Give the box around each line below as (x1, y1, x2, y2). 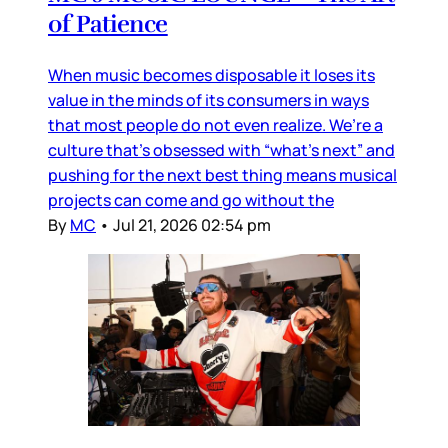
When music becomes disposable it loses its (48, 64, 375, 87)
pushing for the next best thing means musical (48, 164, 397, 187)
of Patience (48, 9, 168, 40)
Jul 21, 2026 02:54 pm (113, 214, 271, 237)
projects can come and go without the (48, 189, 334, 212)
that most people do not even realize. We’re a (48, 114, 383, 137)
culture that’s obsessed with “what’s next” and (48, 139, 395, 162)
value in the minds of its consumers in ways (48, 89, 369, 112)
